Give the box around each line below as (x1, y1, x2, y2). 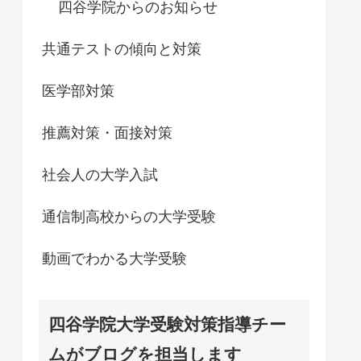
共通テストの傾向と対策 (42, 40, 201, 57)
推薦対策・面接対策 (42, 124, 172, 141)
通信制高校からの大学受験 (42, 208, 216, 225)
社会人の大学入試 (42, 166, 158, 183)
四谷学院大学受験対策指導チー (48, 315, 286, 334)
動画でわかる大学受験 (42, 250, 187, 267)
